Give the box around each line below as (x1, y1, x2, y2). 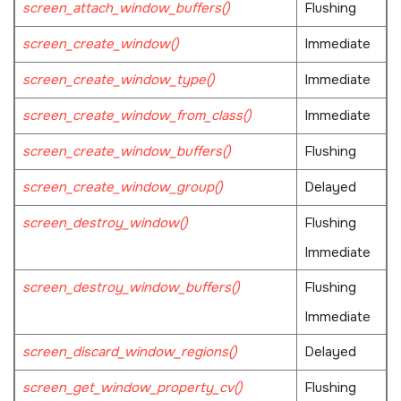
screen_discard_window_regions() (21, 343, 237, 362)
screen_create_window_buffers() (21, 142, 231, 161)
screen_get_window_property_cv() (21, 379, 243, 397)
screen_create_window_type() (21, 71, 215, 90)
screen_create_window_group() (21, 178, 223, 197)
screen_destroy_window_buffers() (21, 278, 240, 297)
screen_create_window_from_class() (21, 107, 252, 125)
